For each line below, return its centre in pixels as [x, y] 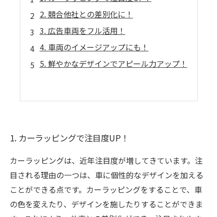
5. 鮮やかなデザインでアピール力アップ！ [113, 63]
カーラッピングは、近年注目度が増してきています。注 [106, 160]
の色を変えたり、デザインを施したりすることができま [106, 204]
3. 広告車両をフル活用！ [82, 31]
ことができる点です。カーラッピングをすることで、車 [106, 189]
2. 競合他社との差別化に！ [86, 14]
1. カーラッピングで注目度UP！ [69, 138]
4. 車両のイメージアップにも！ [94, 47]
